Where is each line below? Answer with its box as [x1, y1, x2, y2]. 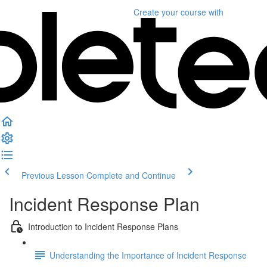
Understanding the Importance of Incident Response [49, 249, 247, 261]
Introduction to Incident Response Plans [28, 220, 178, 232]
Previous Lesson [21, 169, 84, 181]
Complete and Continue [86, 169, 176, 181]
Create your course [133, 6, 206, 18]
